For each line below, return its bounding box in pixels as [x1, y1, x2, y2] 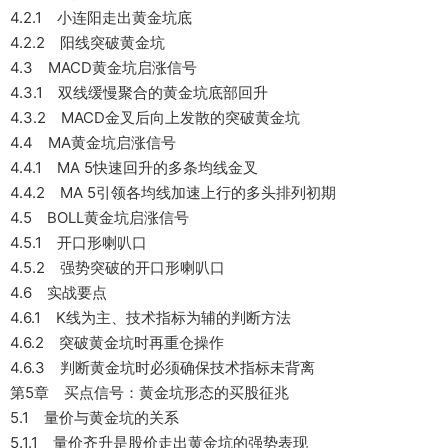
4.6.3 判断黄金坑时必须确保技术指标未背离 [10, 358, 315, 377]
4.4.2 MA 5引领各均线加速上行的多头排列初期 [10, 183, 336, 202]
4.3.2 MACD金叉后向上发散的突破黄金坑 [10, 108, 300, 127]
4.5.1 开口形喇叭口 [10, 233, 147, 252]
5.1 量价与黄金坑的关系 [10, 408, 179, 427]
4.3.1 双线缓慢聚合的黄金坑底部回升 [10, 83, 268, 102]
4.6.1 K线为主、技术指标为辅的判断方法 [10, 308, 291, 327]
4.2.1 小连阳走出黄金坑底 [10, 8, 192, 27]
